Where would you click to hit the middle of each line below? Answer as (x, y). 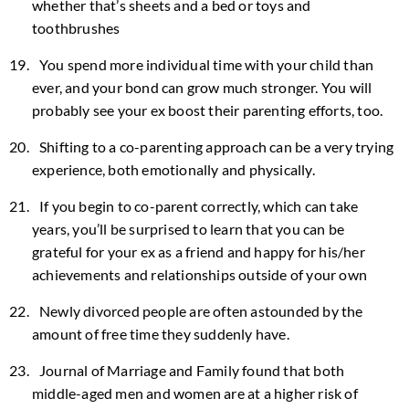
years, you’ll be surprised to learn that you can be (189, 229)
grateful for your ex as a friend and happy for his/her (199, 252)
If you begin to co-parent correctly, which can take (199, 206)
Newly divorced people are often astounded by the (201, 311)
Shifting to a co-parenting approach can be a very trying (217, 147)
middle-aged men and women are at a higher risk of (195, 393)
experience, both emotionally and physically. (173, 169)
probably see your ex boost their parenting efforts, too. (208, 110)
